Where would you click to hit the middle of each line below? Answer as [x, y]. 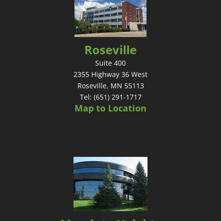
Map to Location [110, 108]
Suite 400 [110, 63]
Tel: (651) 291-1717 [110, 97]
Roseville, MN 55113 [110, 85]
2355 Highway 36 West [110, 74]
